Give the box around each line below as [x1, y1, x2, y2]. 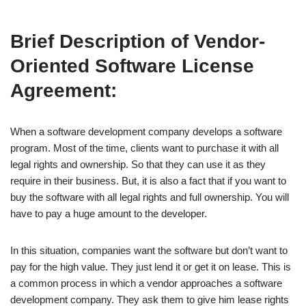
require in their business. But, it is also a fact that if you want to [10, 175, 286, 186]
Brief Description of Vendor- [10, 31, 265, 52]
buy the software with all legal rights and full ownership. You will [10, 191, 289, 203]
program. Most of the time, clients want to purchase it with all [10, 142, 279, 154]
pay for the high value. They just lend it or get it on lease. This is [10, 261, 291, 273]
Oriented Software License [10, 55, 254, 76]
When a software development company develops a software [10, 126, 282, 137]
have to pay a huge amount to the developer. [10, 208, 207, 219]
